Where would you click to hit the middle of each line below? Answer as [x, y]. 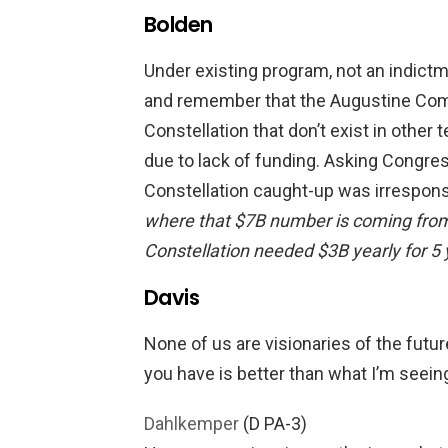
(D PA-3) [273, 423]
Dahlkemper [191, 423]
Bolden [178, 24]
